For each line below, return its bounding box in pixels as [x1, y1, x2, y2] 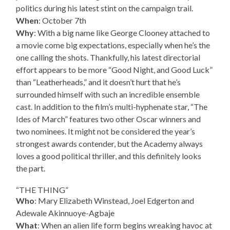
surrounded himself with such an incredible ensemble [16, 89, 200, 100]
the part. [16, 163, 46, 174]
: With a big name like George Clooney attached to [34, 28, 210, 38]
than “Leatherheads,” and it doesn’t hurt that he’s [16, 77, 181, 87]
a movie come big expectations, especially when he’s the [16, 40, 210, 50]
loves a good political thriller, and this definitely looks [16, 151, 202, 161]
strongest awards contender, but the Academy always [16, 139, 203, 149]
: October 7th [39, 15, 87, 26]
